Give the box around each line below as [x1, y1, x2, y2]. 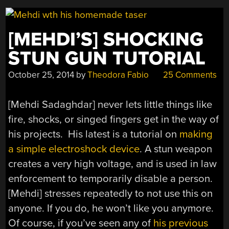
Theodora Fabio [87, 69, 149, 80]
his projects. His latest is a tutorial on [8, 128, 180, 141]
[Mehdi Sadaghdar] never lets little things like [8, 98, 213, 111]
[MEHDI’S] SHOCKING [8, 28, 204, 51]
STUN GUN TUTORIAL [8, 47, 206, 70]
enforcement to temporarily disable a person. [8, 172, 213, 186]
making [179, 128, 213, 141]
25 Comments [161, 69, 217, 80]
